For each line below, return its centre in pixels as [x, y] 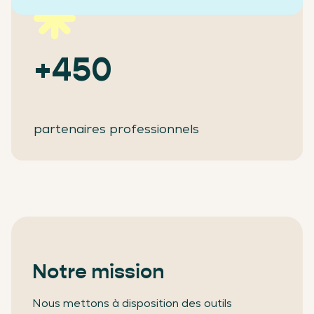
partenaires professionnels [116, 129]
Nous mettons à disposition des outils [132, 303]
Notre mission [98, 272]
